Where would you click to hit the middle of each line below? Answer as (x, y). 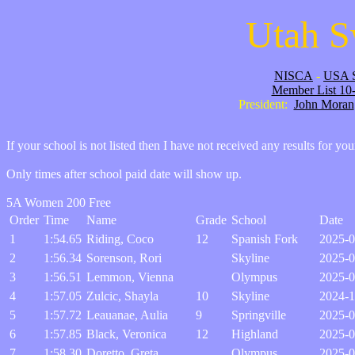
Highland (255, 334)
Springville (259, 315)
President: (266, 104)
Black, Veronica (126, 334)
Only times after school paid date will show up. (124, 174)
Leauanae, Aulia (127, 315)
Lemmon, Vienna (130, 277)
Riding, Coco (120, 239)
